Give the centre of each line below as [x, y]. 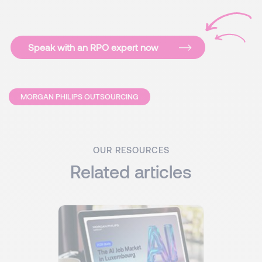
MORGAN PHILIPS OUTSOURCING [80, 96]
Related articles [131, 171]
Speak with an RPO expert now [93, 47]
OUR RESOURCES [131, 150]
